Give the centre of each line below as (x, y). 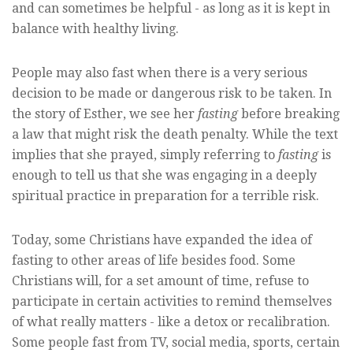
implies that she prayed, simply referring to (145, 154)
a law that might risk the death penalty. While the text (175, 134)
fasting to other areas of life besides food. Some (154, 260)
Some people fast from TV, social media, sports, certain (176, 342)
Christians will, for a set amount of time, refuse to (160, 281)
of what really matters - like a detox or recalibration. (171, 321)
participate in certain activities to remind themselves (172, 301)
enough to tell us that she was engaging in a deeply (164, 175)
